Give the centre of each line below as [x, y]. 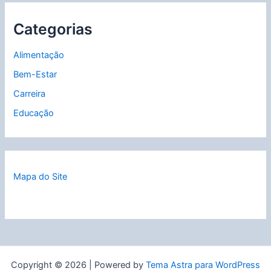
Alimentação [39, 55]
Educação [34, 113]
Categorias [53, 29]
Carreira [30, 94]
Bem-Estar [35, 75]
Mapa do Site [41, 177]
